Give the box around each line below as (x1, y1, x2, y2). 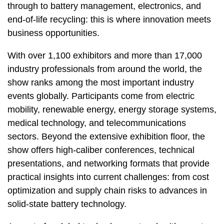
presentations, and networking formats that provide (7, 158, 209, 168)
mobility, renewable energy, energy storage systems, (7, 104, 216, 114)
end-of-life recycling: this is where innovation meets (7, 14, 211, 24)
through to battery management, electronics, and (7, 1, 201, 11)
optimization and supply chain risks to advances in (7, 185, 207, 195)
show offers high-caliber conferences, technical (7, 145, 194, 155)
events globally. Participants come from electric (7, 91, 194, 101)
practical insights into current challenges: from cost (7, 172, 209, 182)
